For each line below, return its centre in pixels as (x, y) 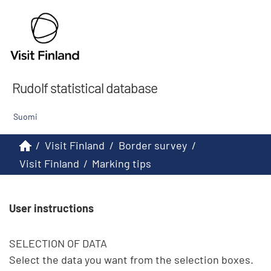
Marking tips (122, 164)
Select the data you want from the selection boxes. (131, 260)
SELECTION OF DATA (58, 243)
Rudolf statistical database (85, 88)
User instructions (51, 208)
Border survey (153, 145)
